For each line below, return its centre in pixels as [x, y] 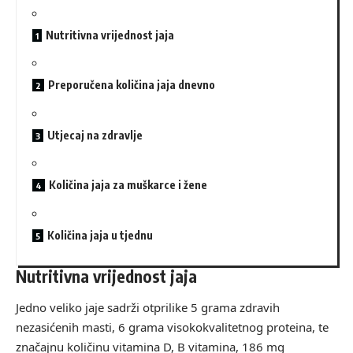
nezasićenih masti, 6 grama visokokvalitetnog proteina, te [172, 327]
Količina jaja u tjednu [100, 235]
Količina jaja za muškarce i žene [128, 185]
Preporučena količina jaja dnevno [132, 85]
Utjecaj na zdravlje [95, 135]
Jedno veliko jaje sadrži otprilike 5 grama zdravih [148, 307]
